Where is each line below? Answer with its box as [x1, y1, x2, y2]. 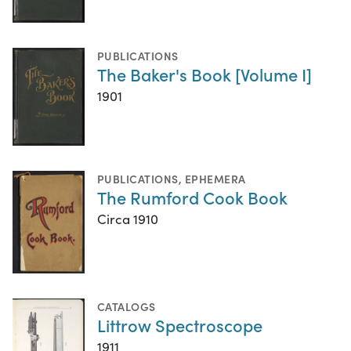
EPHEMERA [184, 171, 246, 187]
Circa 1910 [97, 210, 158, 229]
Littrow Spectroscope [97, 313, 262, 338]
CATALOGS [97, 299, 156, 315]
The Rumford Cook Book [97, 185, 288, 210]
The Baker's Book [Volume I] [97, 61, 312, 86]
